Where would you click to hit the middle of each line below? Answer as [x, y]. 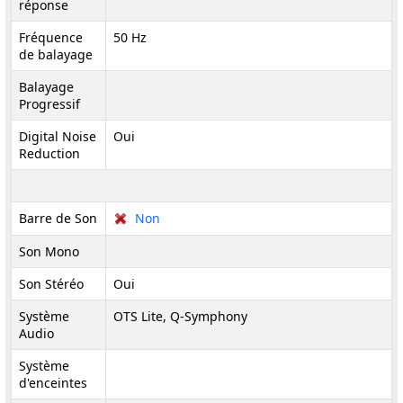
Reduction [49, 153]
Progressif [49, 104]
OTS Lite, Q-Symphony [180, 316]
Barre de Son [58, 218]
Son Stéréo [51, 284]
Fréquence [51, 37]
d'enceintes [53, 383]
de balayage [56, 54]
